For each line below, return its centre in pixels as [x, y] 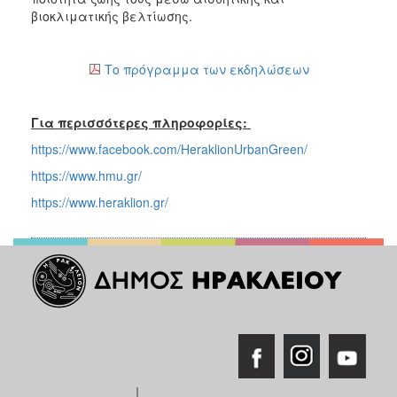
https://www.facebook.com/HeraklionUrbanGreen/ [169, 149]
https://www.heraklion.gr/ [100, 202]
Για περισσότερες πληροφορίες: [141, 123]
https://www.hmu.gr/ [86, 176]
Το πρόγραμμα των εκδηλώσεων [206, 70]
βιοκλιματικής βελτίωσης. [112, 16]
